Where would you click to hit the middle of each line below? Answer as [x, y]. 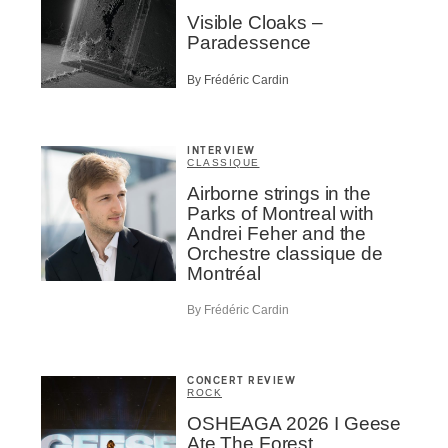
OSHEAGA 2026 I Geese [294, 424]
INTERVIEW [221, 150]
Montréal [224, 273]
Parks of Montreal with [280, 213]
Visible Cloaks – [255, 23]
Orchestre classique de [285, 253]
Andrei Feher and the [277, 233]
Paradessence [249, 43]
